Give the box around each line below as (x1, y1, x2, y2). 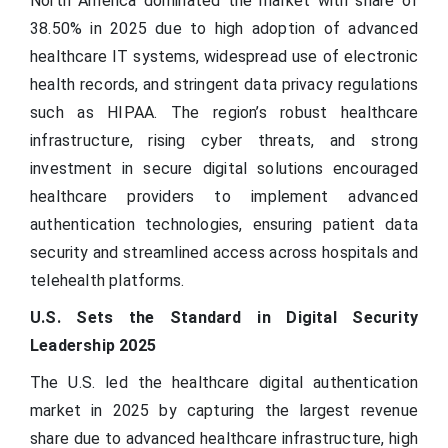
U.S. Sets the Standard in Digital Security (30, 307, 418, 327)
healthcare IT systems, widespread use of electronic (30, 46, 418, 66)
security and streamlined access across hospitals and (30, 242, 418, 262)
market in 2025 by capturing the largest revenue (30, 400, 418, 420)
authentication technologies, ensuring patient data (30, 214, 418, 234)
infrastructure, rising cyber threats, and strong (30, 130, 418, 150)
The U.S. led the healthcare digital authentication (30, 372, 418, 392)
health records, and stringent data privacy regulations (30, 74, 418, 94)
